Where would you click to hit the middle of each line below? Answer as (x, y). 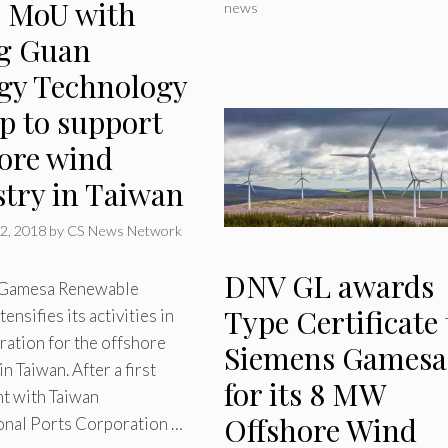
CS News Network (125, 230)
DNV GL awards (328, 286)
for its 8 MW (304, 394)
